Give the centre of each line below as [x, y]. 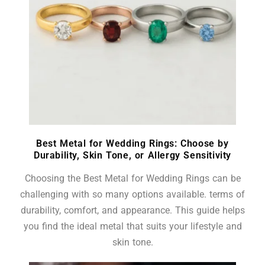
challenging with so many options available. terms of [132, 195]
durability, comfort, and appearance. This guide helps [132, 211]
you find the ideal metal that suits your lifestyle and [132, 227]
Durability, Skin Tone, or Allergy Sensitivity [132, 156]
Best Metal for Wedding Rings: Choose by [132, 144]
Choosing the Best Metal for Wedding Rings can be [132, 179]
